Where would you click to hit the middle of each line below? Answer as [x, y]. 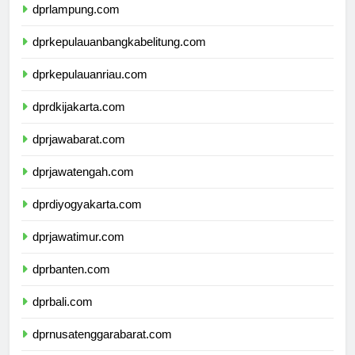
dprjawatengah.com [83, 186]
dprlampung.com [76, 24]
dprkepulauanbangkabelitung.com [119, 56]
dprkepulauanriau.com [90, 89]
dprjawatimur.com [78, 251]
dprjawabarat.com [79, 154]
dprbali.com [63, 316]
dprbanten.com [71, 284]
